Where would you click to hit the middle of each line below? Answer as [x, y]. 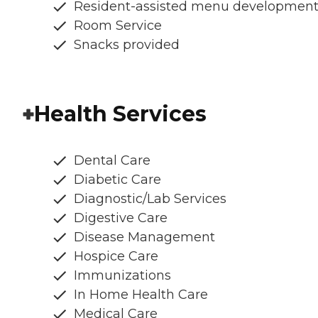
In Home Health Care [141, 294]
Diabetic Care [117, 179]
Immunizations [122, 275]
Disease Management [144, 237]
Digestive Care [121, 218]
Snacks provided [127, 44]
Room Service [118, 25]
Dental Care [112, 160]
